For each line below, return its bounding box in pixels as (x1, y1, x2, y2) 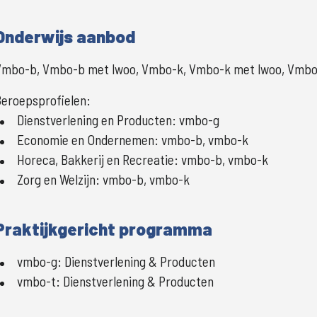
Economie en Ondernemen (17, 132, 154, 148)
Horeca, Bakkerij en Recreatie (17, 151, 174, 168)
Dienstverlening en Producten (17, 112, 172, 128)
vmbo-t (17, 273, 56, 289)
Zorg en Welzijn (17, 171, 96, 188)
